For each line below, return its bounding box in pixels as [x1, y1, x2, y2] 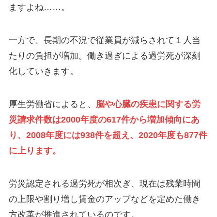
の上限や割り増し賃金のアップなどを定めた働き [8, 194, 201, 204]
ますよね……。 [8, 2, 70, 13]
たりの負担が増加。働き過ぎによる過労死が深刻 [8, 51, 201, 61]
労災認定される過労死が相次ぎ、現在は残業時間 [8, 178, 201, 188]
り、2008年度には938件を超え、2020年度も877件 [8, 130, 207, 140]
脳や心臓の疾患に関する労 [95, 99, 201, 109]
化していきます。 [8, 66, 78, 77]
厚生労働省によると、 [8, 99, 96, 109]
